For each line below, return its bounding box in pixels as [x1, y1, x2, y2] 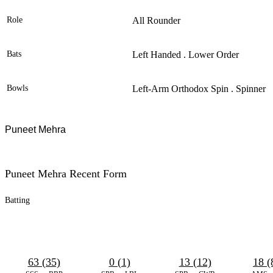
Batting [5, 196, 30, 205]
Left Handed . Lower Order [132, 49, 239, 60]
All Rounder [132, 15, 180, 26]
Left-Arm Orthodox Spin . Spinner [132, 83, 266, 94]
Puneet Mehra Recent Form [5, 168, 127, 180]
